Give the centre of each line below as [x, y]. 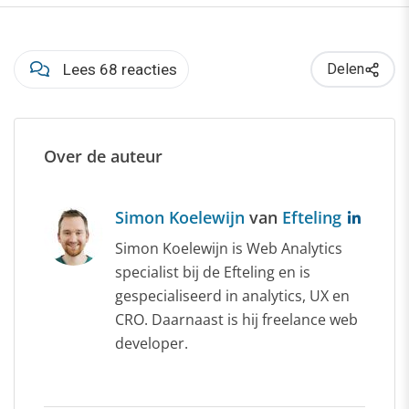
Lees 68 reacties [120, 70]
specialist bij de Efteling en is [213, 273]
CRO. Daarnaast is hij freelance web [236, 320]
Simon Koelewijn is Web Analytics [229, 249]
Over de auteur [103, 157]
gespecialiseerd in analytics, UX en [232, 296]
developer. [152, 344]
